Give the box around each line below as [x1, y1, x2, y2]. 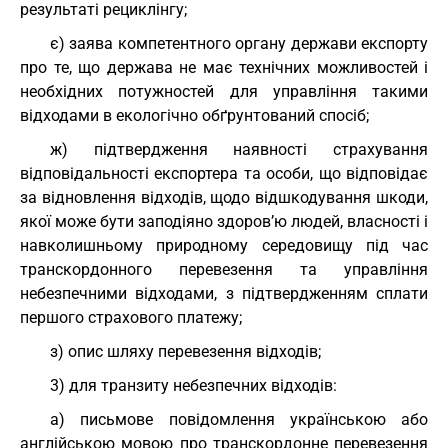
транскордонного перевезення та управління [20, 260, 428, 279]
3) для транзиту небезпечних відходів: [50, 376, 337, 395]
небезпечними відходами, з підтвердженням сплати [20, 284, 428, 303]
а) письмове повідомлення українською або [50, 410, 428, 429]
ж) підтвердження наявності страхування [50, 140, 428, 159]
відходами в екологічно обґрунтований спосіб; [20, 106, 369, 125]
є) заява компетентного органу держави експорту [50, 34, 428, 53]
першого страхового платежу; [20, 308, 242, 327]
